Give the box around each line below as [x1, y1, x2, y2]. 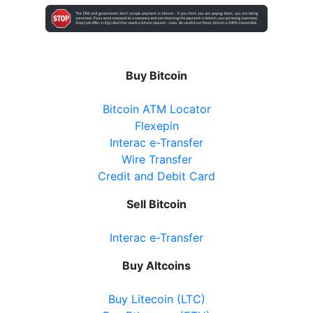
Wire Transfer [121, 152, 192, 167]
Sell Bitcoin [126, 197, 187, 212]
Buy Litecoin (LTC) [108, 292, 205, 307]
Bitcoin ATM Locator [102, 102, 211, 117]
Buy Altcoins [122, 259, 191, 273]
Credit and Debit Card [98, 169, 215, 184]
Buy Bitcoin [126, 68, 187, 83]
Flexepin [134, 119, 179, 133]
